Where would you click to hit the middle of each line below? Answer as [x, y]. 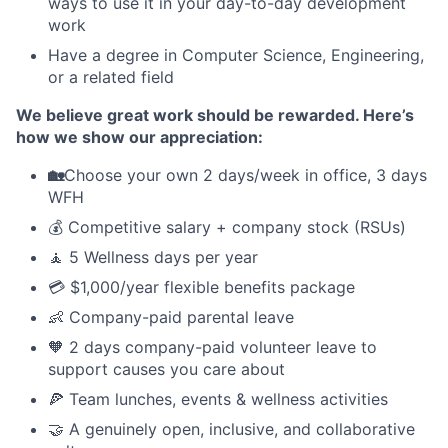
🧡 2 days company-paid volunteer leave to [212, 346]
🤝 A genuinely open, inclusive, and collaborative [231, 428]
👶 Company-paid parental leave [171, 316]
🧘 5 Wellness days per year [153, 256]
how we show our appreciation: [139, 136]
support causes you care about [166, 368]
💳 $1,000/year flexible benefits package [201, 286]
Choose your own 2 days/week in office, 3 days [245, 174]
